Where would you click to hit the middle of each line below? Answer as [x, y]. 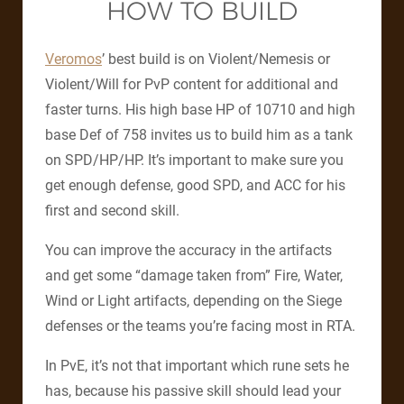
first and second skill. [112, 211]
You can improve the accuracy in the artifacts [188, 251]
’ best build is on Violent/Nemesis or [216, 60]
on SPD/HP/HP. [96, 161]
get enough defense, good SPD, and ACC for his [195, 186]
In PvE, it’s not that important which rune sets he [197, 366]
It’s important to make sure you [246, 161]
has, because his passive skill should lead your [193, 391]
